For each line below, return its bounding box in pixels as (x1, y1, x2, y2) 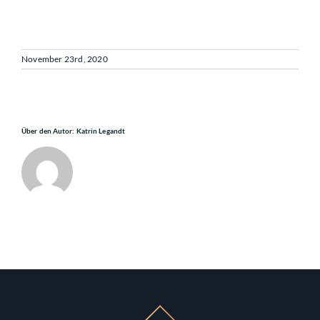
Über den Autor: (21, 126, 76, 136)
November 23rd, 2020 (21, 54, 108, 65)
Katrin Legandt (76, 126, 126, 136)
